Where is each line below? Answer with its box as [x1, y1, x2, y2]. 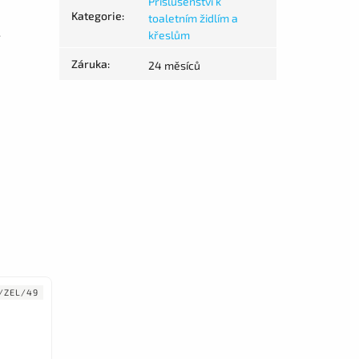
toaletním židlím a [148, 11, 239, 26]
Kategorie [71, 9, 123, 23]
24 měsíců [148, 58, 201, 73]
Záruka [71, 57, 108, 71]
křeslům [148, 28, 191, 42]
